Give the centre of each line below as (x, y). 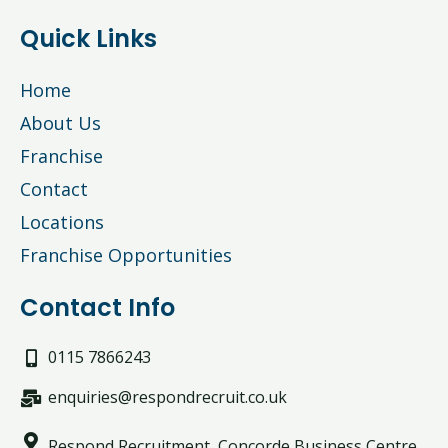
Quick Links (88, 38)
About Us (60, 123)
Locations (62, 222)
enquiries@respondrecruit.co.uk (167, 397)
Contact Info (97, 307)
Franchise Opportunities (126, 255)
